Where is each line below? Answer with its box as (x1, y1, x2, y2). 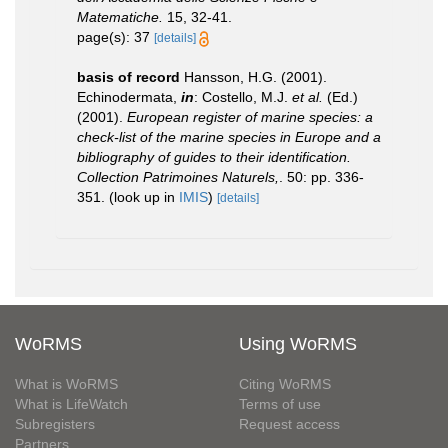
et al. (292, 89, 323, 105)
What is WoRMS (15, 376, 118, 392)
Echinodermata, (77, 89, 181, 105)
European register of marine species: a (127, 109, 373, 125)
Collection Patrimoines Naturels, (77, 169, 279, 185)
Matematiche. (77, 9, 163, 25)
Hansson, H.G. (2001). (184, 69, 327, 85)
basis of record (77, 69, 180, 85)
